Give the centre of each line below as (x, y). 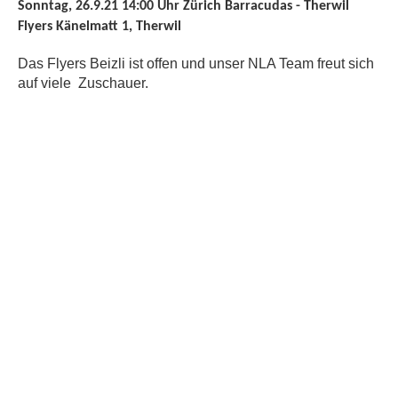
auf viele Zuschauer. (85, 83)
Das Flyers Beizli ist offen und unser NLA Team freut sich (196, 64)
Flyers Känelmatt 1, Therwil (103, 27)
